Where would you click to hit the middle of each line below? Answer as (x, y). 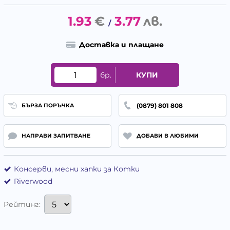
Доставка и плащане (121, 45)
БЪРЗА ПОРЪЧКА (47, 105)
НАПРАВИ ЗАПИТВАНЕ (56, 136)
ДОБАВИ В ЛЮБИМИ (167, 136)
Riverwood (33, 181)
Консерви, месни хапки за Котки (77, 169)
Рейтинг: (22, 205)
